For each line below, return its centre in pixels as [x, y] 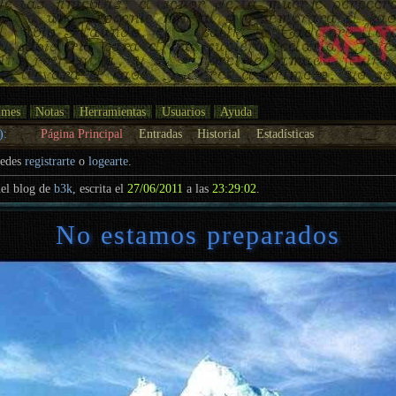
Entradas [160, 133]
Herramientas [112, 111]
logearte [109, 162]
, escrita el [100, 188]
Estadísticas [285, 133]
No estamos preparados [198, 234]
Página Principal [82, 133]
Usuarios [183, 111]
